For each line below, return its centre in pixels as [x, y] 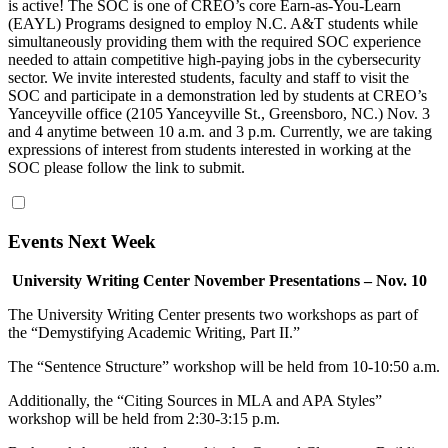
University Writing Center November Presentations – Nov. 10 [219, 281]
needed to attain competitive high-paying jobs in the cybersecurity [214, 59]
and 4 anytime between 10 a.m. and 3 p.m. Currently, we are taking [220, 131]
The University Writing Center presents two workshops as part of [213, 315]
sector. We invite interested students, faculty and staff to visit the [208, 77]
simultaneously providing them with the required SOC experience [214, 41]
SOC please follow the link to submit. [126, 167]
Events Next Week [82, 242]
